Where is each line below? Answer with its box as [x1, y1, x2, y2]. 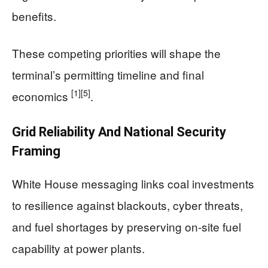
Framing [12, 143, 60, 159]
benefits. [12, 7, 56, 24]
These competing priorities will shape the [12, 44, 221, 61]
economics [12, 87, 71, 104]
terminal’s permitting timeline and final [12, 66, 204, 83]
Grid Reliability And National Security [12, 124, 226, 139]
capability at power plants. [12, 239, 145, 256]
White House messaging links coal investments [12, 175, 254, 191]
